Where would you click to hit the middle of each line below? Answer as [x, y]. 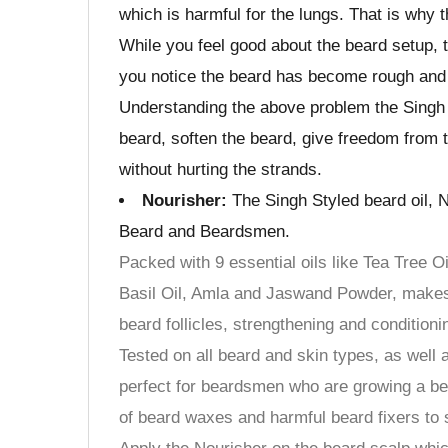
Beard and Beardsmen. [204, 231]
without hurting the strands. [220, 169]
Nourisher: [184, 200]
